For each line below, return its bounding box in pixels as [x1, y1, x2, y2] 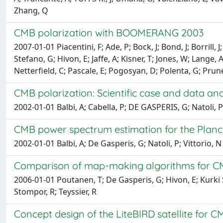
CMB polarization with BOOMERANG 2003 [14, 26, 204, 39]
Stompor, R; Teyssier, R [14, 186, 97, 197]
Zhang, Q [14, 5, 48, 16]
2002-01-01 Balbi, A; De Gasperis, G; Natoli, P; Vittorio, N [14, 138, 222, 149]
